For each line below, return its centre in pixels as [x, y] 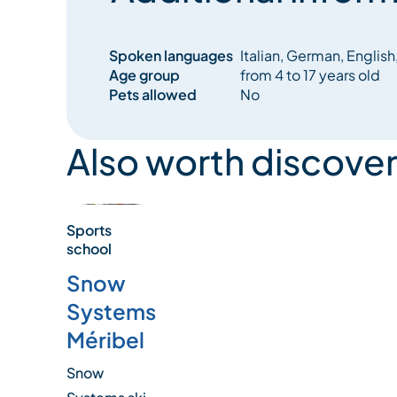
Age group [144, 75]
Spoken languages [171, 56]
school [89, 248]
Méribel [105, 339]
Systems [111, 311]
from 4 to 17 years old [310, 75]
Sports [89, 230]
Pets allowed [152, 95]
